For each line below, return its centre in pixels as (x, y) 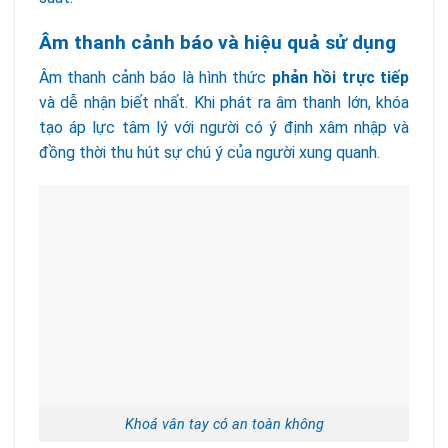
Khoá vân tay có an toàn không (224, 424)
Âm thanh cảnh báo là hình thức (155, 77)
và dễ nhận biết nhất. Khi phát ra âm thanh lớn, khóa (224, 102)
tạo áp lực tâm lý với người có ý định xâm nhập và (224, 127)
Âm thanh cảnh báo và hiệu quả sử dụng (217, 42)
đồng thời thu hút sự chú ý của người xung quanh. (209, 152)
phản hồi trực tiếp (340, 77)
